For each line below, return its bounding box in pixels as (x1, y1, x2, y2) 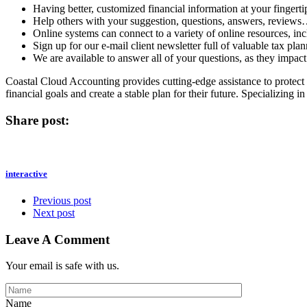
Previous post (33, 194, 91, 206)
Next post (33, 206, 75, 219)
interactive (5, 168, 47, 179)
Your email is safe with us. (5, 260, 119, 272)
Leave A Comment (5, 232, 110, 247)
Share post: (5, 112, 69, 127)
